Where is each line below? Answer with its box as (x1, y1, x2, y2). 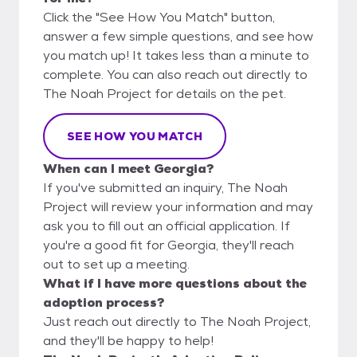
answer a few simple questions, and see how (43, 27, 313, 45)
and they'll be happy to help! (43, 331, 214, 349)
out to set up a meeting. (43, 255, 190, 273)
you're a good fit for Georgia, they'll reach (43, 236, 294, 253)
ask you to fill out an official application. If (43, 217, 290, 234)
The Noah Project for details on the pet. (43, 84, 286, 102)
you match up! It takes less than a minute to (43, 46, 309, 64)
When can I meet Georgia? (43, 159, 214, 177)
